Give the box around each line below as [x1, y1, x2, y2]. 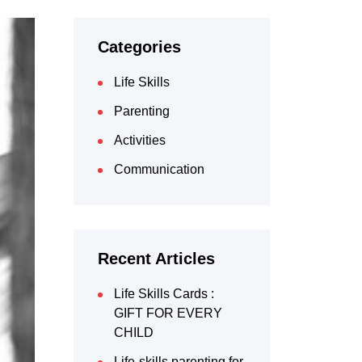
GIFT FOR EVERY [114, 306, 222, 320]
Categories [98, 38, 181, 56]
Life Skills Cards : [114, 287, 214, 301]
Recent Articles [98, 250, 215, 267]
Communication [114, 162, 204, 176]
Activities [114, 133, 166, 147]
